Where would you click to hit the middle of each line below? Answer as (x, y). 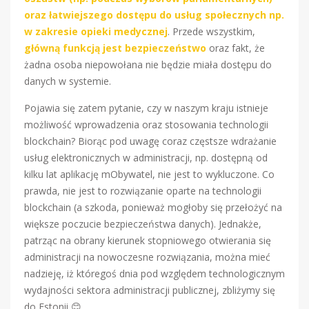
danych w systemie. (68, 81)
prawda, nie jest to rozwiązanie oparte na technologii (143, 190)
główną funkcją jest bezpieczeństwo (117, 48)
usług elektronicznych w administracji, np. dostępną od (146, 157)
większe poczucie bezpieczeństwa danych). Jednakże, (143, 223)
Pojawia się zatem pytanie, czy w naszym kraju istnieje (146, 108)
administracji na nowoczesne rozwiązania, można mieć (147, 257)
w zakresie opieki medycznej (96, 31)
